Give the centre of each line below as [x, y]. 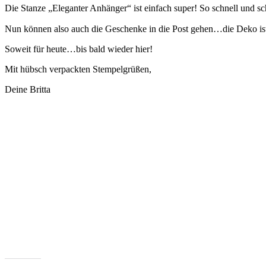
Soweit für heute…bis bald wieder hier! [79, 49]
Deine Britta [28, 90]
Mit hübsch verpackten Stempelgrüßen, [78, 69]
